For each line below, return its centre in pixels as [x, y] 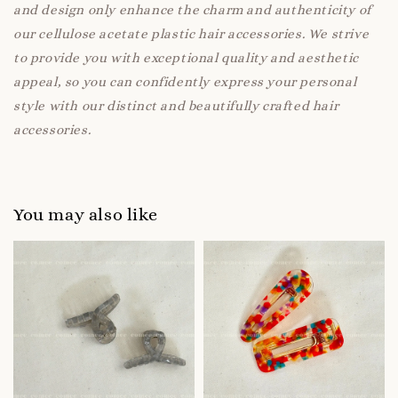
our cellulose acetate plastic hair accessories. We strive [191, 33]
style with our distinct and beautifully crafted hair [176, 105]
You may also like [86, 214]
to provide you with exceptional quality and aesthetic [186, 57]
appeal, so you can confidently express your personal [185, 81]
